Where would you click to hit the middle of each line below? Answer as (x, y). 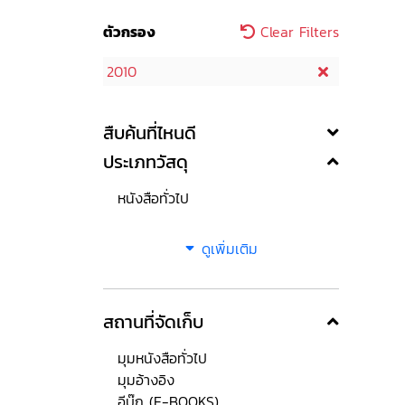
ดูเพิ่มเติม (229, 249)
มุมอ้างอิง (146, 380)
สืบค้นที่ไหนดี (150, 133)
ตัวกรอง (129, 32)
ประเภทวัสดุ (146, 162)
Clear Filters (297, 32)
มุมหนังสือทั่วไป (162, 358)
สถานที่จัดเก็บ (153, 322)
